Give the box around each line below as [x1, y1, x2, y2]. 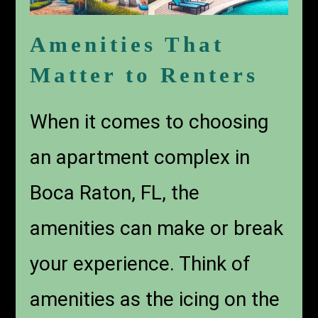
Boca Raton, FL [30, 180, 163, 204]
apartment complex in [56, 145, 251, 169]
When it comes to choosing [30, 109, 269, 133]
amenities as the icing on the [30, 287, 280, 311]
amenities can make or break [30, 216, 284, 240]
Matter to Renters [30, 62, 259, 87]
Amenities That [30, 31, 225, 57]
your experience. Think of [30, 251, 251, 275]
